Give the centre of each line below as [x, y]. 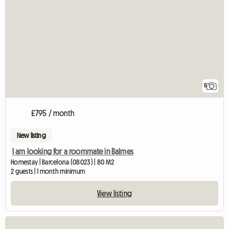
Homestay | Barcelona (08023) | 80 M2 [63, 162]
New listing [31, 135]
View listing [114, 193]
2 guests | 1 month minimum [48, 171]
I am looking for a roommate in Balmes [73, 151]
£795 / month [53, 113]
